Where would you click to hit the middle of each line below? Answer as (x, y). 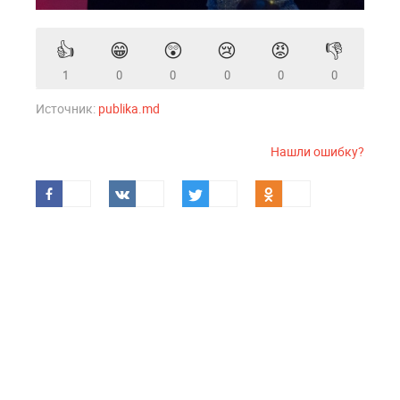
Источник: (67, 108)
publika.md (129, 108)
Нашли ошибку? (317, 151)
